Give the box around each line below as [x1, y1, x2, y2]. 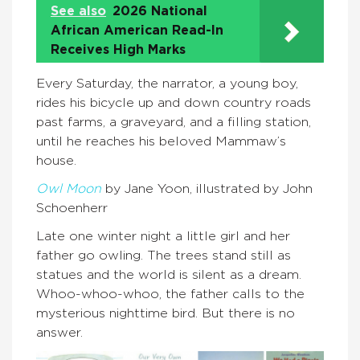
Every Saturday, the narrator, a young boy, [36, 76, 298, 90]
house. [36, 153, 76, 167]
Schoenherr [36, 201, 108, 215]
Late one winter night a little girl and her [36, 229, 290, 243]
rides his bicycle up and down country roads [36, 96, 311, 109]
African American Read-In [51, 23, 223, 37]
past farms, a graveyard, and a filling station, [36, 115, 311, 129]
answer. [36, 325, 83, 339]
